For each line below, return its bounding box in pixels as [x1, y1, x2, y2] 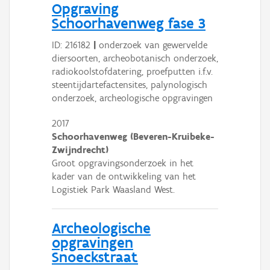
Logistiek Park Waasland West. [52, 183, 175, 195]
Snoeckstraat [52, 247, 138, 266]
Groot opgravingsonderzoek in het [52, 157, 193, 169]
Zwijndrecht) [52, 143, 108, 155]
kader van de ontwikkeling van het [52, 170, 196, 182]
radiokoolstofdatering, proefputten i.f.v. [52, 65, 213, 77]
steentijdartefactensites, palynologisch [52, 78, 207, 90]
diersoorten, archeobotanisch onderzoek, [52, 52, 218, 64]
